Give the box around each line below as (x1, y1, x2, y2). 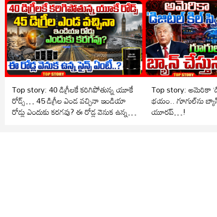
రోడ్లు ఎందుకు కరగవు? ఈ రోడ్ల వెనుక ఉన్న (12, 104, 128, 120)
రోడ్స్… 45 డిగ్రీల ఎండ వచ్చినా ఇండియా (12, 93, 126, 108)
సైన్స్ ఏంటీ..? (12, 115, 49, 131)
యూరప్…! (151, 104, 186, 120)
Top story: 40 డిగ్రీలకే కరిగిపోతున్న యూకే (12, 81, 133, 97)
